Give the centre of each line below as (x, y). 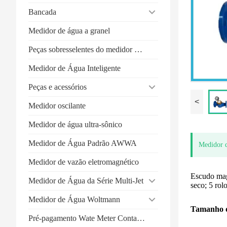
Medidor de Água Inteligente (74, 68)
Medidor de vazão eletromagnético (84, 162)
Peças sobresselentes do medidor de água (138, 49)
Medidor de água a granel (69, 30)
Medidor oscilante (57, 105)
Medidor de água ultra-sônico (75, 124)
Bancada (42, 12)
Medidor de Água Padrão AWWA (83, 143)
